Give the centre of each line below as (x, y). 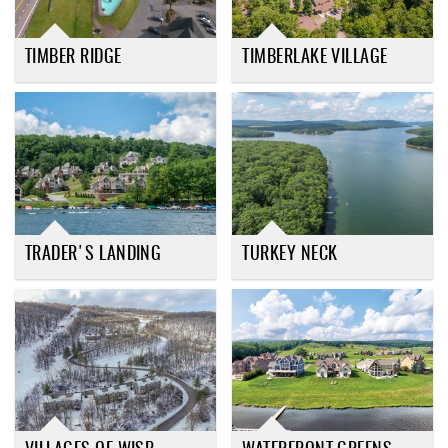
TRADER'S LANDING (93, 254)
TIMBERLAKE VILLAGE (315, 57)
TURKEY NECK (290, 254)
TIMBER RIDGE (73, 57)
